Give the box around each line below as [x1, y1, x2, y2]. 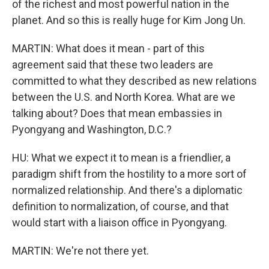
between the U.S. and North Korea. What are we [12, 91, 235, 103]
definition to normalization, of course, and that [12, 200, 229, 213]
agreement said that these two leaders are [12, 58, 213, 71]
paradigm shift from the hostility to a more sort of [12, 168, 247, 180]
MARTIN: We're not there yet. [12, 244, 149, 257]
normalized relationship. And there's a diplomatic [12, 184, 243, 196]
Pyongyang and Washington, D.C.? [12, 123, 172, 136]
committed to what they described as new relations [12, 74, 257, 87]
